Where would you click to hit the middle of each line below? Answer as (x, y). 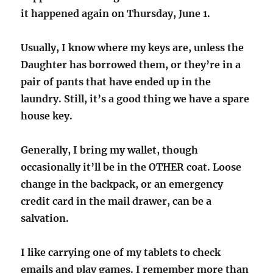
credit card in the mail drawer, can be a (116, 201)
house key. (47, 116)
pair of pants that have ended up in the (116, 82)
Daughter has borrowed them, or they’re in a (131, 65)
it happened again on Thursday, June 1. (116, 14)
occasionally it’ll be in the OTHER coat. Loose (131, 167)
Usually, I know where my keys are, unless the (133, 48)
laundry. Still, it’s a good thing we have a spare (135, 99)
